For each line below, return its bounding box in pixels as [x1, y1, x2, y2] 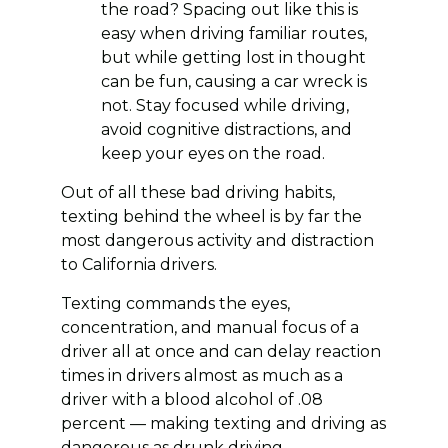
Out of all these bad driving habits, [60, 182, 335, 202]
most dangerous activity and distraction [60, 230, 374, 250]
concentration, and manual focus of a [60, 317, 359, 337]
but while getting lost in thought [100, 47, 366, 67]
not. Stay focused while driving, [100, 95, 349, 115]
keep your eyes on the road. [100, 143, 325, 163]
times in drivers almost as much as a [60, 365, 343, 385]
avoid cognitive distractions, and [100, 119, 352, 139]
